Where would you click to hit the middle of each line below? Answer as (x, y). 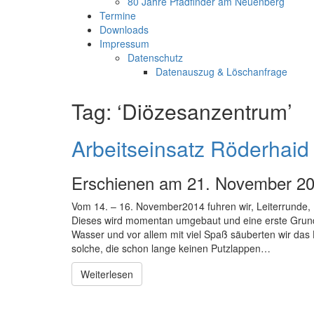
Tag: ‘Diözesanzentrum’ (182, 111)
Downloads (124, 29)
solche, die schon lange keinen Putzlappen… (171, 248)
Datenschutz (155, 57)
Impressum (124, 43)
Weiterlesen (107, 274)
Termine (118, 15)
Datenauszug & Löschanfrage (221, 71)
